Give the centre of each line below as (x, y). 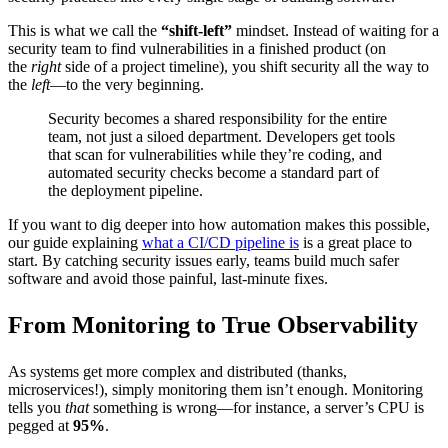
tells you (36, 407)
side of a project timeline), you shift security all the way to (245, 66)
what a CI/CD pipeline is (220, 242)
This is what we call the (84, 30)
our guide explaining (75, 242)
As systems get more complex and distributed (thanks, (177, 371)
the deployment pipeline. (125, 190)
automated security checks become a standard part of (213, 172)
